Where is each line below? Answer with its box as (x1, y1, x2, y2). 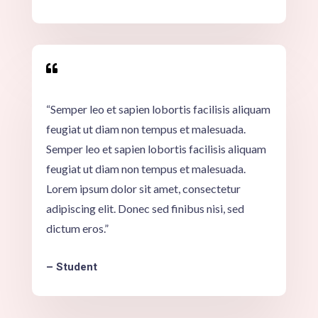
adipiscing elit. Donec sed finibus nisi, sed (45, 201, 244, 215)
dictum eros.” (45, 221, 109, 235)
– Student (45, 258, 97, 275)
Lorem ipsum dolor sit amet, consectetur (45, 181, 241, 195)
